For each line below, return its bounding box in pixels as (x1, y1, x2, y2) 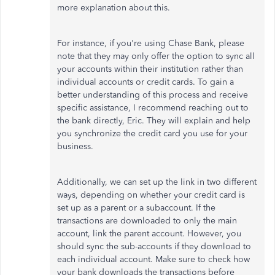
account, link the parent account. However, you (57, 228, 241, 239)
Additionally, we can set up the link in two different (57, 177, 257, 187)
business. (57, 141, 93, 152)
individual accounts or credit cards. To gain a (57, 77, 234, 87)
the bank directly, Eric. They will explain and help (57, 115, 250, 126)
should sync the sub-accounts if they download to (57, 241, 251, 252)
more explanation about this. (57, 2, 170, 13)
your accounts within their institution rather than (57, 64, 243, 74)
